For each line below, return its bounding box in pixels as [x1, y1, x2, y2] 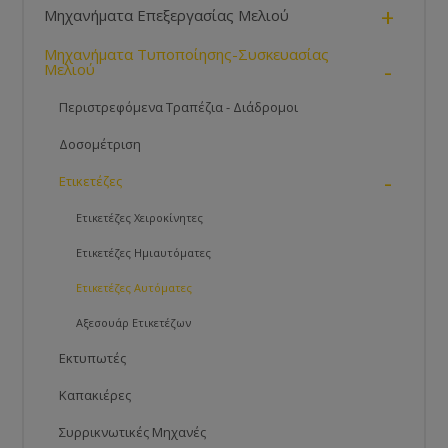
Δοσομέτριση [59, 135, 142, 154]
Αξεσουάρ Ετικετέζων [76, 315, 192, 331]
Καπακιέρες [59, 386, 132, 405]
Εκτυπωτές [59, 349, 127, 368]
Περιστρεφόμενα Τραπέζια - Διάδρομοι [59, 98, 299, 117]
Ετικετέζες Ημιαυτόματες [76, 245, 212, 261]
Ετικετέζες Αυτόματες [76, 280, 193, 296]
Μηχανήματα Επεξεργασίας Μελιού [44, 5, 290, 26]
